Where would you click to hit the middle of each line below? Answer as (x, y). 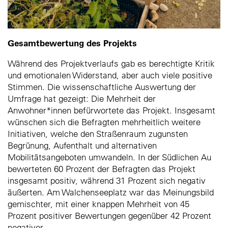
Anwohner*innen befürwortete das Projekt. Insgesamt (111, 110)
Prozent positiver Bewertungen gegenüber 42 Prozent (109, 216)
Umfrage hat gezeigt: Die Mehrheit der (82, 99)
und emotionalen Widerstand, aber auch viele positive (110, 75)
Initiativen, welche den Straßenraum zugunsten (98, 134)
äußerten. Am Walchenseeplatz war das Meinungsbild (111, 192)
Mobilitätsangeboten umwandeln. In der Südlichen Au (109, 157)
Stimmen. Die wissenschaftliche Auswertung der (102, 87)
